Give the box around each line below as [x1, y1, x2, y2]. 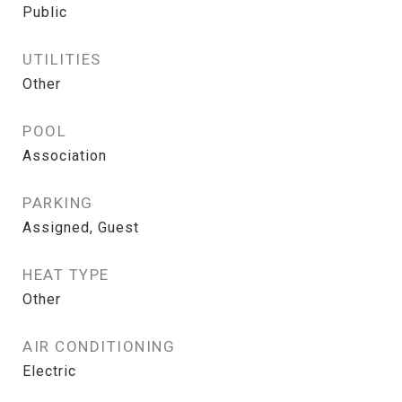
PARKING [22, 194, 93, 212]
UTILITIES [22, 50, 101, 68]
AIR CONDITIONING [22, 337, 175, 355]
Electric [22, 363, 76, 380]
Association [22, 147, 107, 164]
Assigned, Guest [22, 219, 139, 236]
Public [22, 4, 67, 21]
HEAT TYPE [22, 266, 109, 284]
